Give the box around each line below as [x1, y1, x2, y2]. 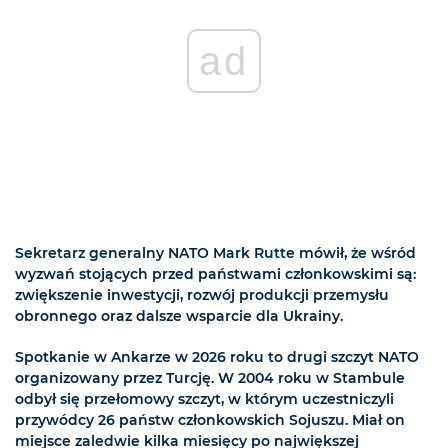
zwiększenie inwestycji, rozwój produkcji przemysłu [15, 286, 389, 305]
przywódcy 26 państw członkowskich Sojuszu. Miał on [15, 411, 405, 430]
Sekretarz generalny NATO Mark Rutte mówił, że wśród [15, 244, 416, 263]
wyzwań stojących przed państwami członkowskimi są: [15, 265, 416, 284]
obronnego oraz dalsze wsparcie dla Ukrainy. [15, 307, 343, 326]
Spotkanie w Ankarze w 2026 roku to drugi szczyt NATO [15, 348, 419, 367]
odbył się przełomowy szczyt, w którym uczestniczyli [15, 390, 394, 409]
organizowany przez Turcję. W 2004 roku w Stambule [15, 369, 405, 388]
